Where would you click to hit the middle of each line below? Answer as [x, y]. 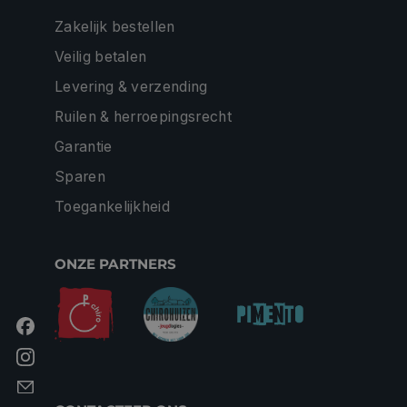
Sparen [80, 176]
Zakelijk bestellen [115, 26]
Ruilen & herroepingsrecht [143, 116]
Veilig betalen [101, 56]
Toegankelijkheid [113, 206]
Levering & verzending [131, 86]
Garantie [84, 146]
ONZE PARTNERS [115, 263]
